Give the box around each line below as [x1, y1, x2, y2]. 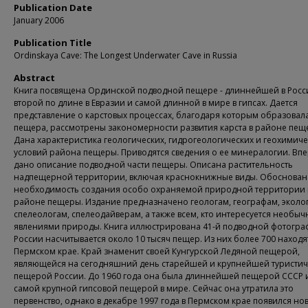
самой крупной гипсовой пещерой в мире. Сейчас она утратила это [14, 283, 294, 294]
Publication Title [14, 36, 91, 49]
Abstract [14, 71, 55, 84]
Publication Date [14, 1, 92, 14]
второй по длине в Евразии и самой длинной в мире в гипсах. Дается [14, 97, 298, 109]
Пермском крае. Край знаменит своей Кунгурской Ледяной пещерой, [14, 245, 300, 257]
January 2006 [14, 14, 64, 26]
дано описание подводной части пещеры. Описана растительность [14, 159, 293, 170]
